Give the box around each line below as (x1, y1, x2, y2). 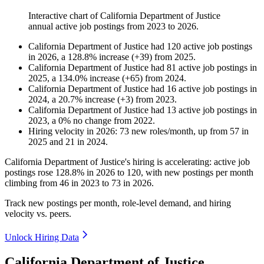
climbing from (5, 178, 60, 189)
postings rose (5, 167, 55, 178)
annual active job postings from (28, 21, 147, 32)
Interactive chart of (28, 11, 100, 21)
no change (73, 115, 111, 126)
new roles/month (129, 126, 193, 137)
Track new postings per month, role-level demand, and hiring (5, 198, 231, 209)
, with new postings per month (141, 167, 253, 178)
